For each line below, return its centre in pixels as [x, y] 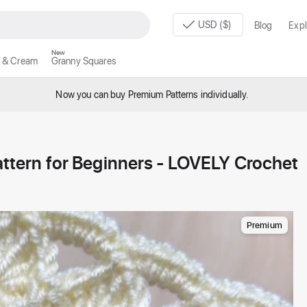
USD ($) [216, 25]
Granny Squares [84, 61]
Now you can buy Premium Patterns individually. [153, 94]
